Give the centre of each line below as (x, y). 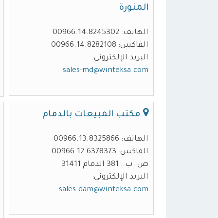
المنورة (134, 8)
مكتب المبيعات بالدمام (93, 115)
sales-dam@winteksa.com (104, 190)
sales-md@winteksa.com (106, 71)
